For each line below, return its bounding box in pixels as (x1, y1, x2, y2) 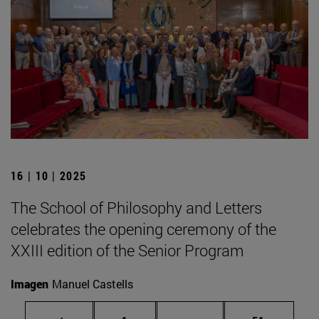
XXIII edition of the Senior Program (11, 240, 244, 261)
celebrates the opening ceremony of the (11, 219, 276, 240)
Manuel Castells (52, 276, 133, 292)
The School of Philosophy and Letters (11, 197, 262, 219)
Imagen (11, 276, 48, 292)
